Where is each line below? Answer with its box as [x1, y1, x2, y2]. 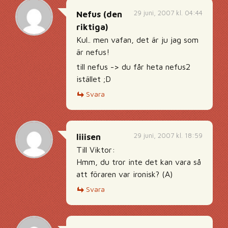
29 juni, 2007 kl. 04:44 [134, 9, 203, 17]
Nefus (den [76, 9, 122, 19]
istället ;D [76, 74, 111, 83]
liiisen [76, 132, 101, 142]
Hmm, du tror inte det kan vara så [76, 157, 201, 166]
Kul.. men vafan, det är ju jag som [76, 35, 198, 44]
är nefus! [76, 47, 109, 56]
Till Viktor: [76, 145, 115, 154]
